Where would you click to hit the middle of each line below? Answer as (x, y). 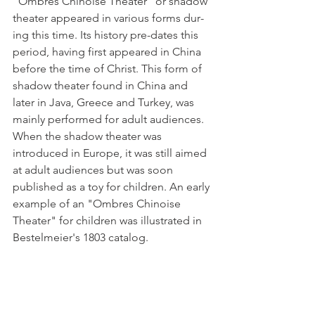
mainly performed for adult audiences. (110, 119)
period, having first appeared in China (108, 51)
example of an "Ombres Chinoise (98, 203)
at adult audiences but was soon (94, 169)
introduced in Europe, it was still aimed (111, 153)
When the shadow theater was (89, 136)
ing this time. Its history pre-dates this (107, 34)
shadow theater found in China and (102, 85)
